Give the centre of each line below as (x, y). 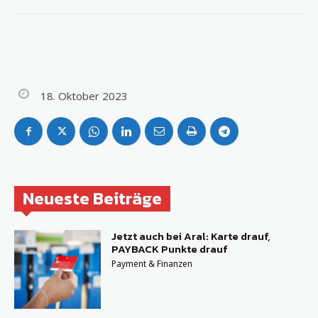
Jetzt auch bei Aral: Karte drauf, (191, 236)
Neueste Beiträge (92, 199)
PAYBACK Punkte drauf (170, 249)
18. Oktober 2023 (84, 96)
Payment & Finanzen (152, 264)
